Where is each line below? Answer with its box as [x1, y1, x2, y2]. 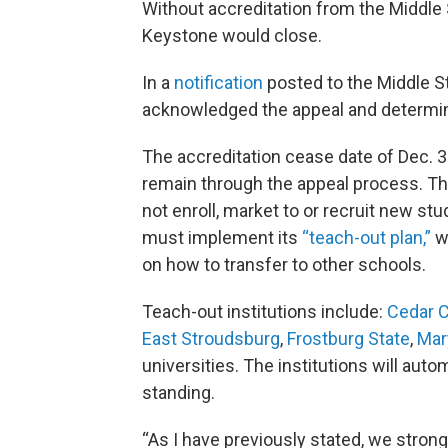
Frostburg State [287, 327, 410, 349]
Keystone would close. [142, 24, 322, 46]
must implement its [142, 226, 302, 248]
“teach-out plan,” [302, 226, 435, 248]
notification [174, 71, 263, 93]
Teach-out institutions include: [142, 300, 387, 322]
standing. [142, 381, 215, 403]
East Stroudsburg [142, 327, 280, 349]
